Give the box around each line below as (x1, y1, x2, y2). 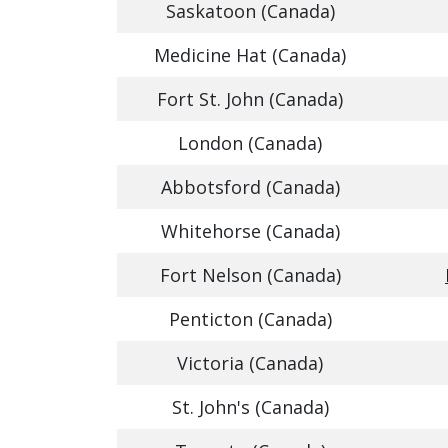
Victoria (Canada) (177, 351, 323, 375)
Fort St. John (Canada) (157, 87, 343, 111)
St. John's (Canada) (171, 395, 329, 419)
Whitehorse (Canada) (160, 219, 340, 243)
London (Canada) (178, 131, 322, 155)
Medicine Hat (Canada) (154, 43, 346, 67)
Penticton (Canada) (168, 307, 332, 331)
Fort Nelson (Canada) (159, 263, 341, 287)
